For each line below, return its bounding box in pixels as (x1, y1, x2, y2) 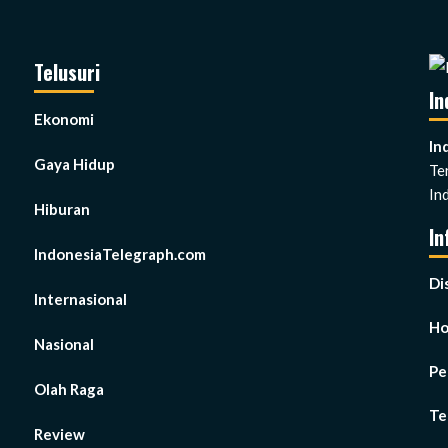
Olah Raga (34, 380, 104, 399)
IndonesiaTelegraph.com (34, 245, 206, 264)
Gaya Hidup (34, 155, 115, 174)
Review (34, 425, 85, 444)
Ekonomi (34, 110, 94, 129)
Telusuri (34, 57, 100, 88)
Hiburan (34, 200, 90, 219)
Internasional (34, 290, 127, 309)
